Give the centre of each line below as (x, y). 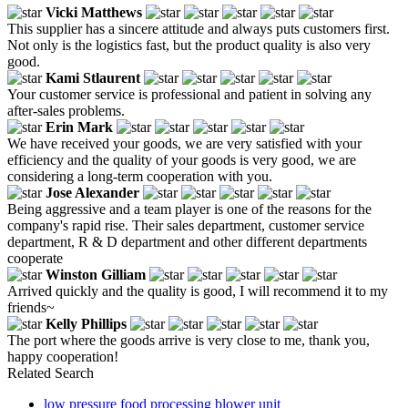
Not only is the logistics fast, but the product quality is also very (189, 45)
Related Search (51, 372)
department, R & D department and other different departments (187, 241)
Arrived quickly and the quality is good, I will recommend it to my (198, 291)
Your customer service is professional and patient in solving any (189, 94)
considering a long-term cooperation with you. (140, 176)
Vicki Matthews (94, 12)
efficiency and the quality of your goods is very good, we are (182, 159)
